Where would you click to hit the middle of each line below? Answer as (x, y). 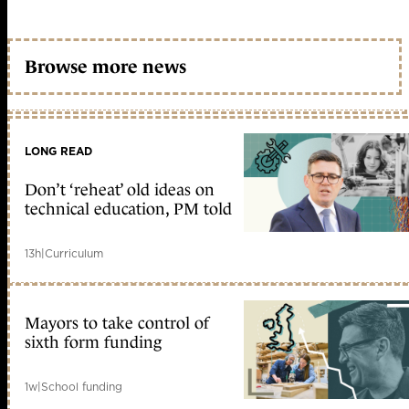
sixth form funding (93, 343)
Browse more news (105, 66)
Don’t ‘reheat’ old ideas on (120, 190)
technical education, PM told (128, 210)
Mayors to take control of (117, 324)
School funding (82, 387)
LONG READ (58, 152)
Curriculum (74, 254)
